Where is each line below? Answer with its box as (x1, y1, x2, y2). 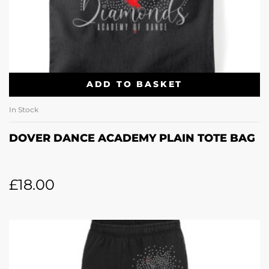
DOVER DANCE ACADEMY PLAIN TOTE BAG (9, 131, 255, 145)
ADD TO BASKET (86, 79, 183, 90)
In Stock (9, 104, 38, 114)
